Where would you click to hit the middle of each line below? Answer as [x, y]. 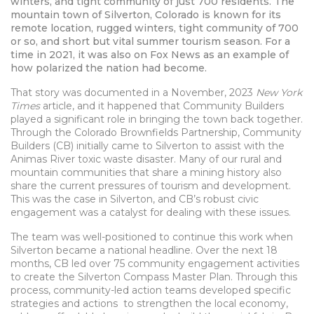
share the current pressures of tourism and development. [151, 185]
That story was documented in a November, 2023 [133, 92]
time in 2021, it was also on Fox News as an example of [150, 54]
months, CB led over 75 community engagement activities [155, 263]
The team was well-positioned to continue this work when [152, 237]
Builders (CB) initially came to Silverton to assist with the [148, 145]
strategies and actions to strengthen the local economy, [149, 303]
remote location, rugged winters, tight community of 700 [155, 28]
